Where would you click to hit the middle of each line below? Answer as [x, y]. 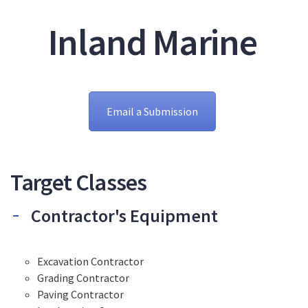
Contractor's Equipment [124, 216]
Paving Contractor [80, 295]
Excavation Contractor [90, 262]
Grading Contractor [83, 278]
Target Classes [79, 183]
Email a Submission [152, 112]
